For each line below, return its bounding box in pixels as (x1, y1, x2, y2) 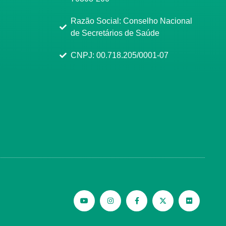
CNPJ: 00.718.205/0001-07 (71, 50, 169, 60)
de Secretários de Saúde (71, 28, 160, 37)
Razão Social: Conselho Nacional (71, 16, 193, 25)
